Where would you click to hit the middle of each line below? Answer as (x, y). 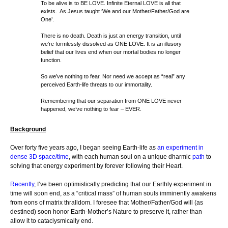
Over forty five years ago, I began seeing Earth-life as (84, 148)
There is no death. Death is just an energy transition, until (111, 36)
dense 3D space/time (39, 157)
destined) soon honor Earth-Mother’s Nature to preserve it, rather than (106, 212)
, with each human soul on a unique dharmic (131, 157)
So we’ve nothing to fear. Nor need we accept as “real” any (113, 77)
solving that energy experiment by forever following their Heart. (96, 166)
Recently (22, 184)
